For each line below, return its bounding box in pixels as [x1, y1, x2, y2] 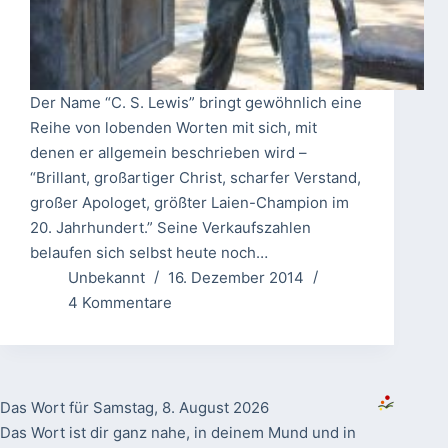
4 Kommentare [67, 293, 172, 313]
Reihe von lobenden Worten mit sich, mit [30, 118, 317, 138]
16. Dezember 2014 [167, 268, 304, 288]
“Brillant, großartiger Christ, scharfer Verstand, [30, 168, 361, 188]
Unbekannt [67, 268, 145, 288]
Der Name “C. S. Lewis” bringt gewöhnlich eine [30, 93, 362, 113]
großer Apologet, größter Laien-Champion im [30, 193, 349, 213]
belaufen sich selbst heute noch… [30, 243, 268, 263]
